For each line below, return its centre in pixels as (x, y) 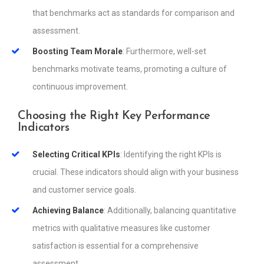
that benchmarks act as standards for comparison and (133, 13)
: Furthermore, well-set (164, 52)
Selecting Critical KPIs (76, 155)
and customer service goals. (84, 190)
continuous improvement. (80, 87)
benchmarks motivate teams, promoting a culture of (130, 69)
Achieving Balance (68, 211)
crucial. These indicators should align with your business (136, 172)
